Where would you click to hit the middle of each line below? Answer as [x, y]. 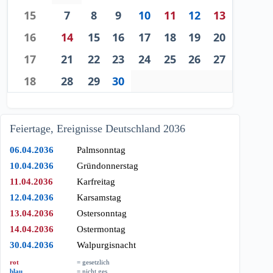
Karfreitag [96, 181]
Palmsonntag [101, 150]
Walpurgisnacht [106, 245]
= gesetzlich [93, 262]
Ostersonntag [102, 213]
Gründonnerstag [108, 165]
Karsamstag [99, 197]
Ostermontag [101, 229]
